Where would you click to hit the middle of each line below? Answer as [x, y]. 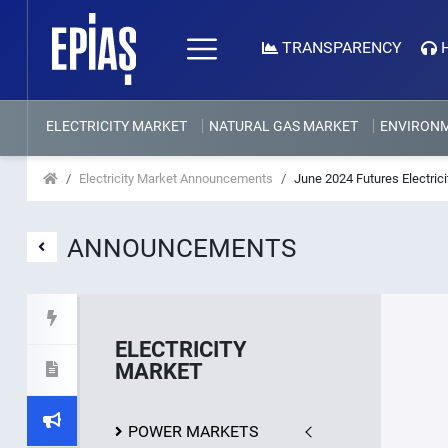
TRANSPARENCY [341, 47]
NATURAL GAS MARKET [283, 126]
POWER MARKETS [193, 431]
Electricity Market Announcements [175, 178]
